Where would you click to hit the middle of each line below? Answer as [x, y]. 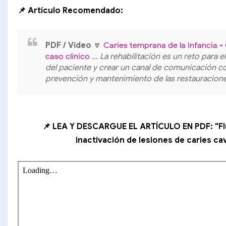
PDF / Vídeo [69, 45]
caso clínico [69, 56]
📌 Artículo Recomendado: [70, 11]
